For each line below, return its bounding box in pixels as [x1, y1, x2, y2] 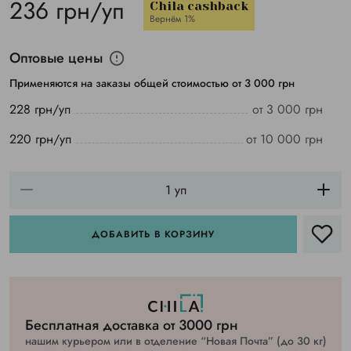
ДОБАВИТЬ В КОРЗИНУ [91, 227, 215, 241]
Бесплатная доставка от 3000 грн [24, 315, 238, 336]
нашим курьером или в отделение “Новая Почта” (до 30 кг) [24, 333, 327, 349]
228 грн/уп [9, 100, 71, 118]
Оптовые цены [9, 48, 103, 68]
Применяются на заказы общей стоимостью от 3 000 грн [9, 75, 295, 91]
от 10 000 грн [246, 130, 323, 148]
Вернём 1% [150, 12, 195, 26]
